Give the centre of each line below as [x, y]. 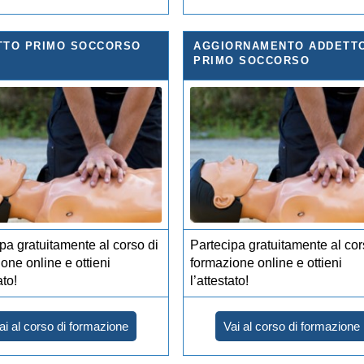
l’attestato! [220, 280]
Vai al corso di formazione [292, 326]
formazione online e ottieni [266, 262]
